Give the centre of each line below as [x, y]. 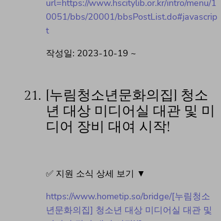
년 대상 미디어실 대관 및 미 [130, 111]
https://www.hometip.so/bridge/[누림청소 [128, 196]
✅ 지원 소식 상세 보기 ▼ [96, 173]
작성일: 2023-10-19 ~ [91, 54]
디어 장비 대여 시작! [108, 127]
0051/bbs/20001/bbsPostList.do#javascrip [132, 17]
